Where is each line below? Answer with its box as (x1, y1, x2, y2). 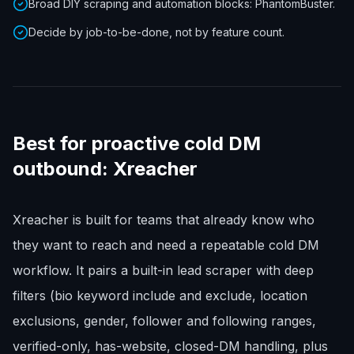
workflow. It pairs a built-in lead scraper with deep (13, 262, 314, 278)
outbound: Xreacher (13, 157, 198, 180)
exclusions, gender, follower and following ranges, (13, 313, 316, 329)
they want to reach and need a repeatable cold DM (13, 237, 319, 253)
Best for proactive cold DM (13, 132, 261, 155)
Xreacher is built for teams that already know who (13, 212, 314, 228)
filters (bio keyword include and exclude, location (13, 288, 307, 303)
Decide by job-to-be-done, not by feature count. (28, 25, 284, 39)
